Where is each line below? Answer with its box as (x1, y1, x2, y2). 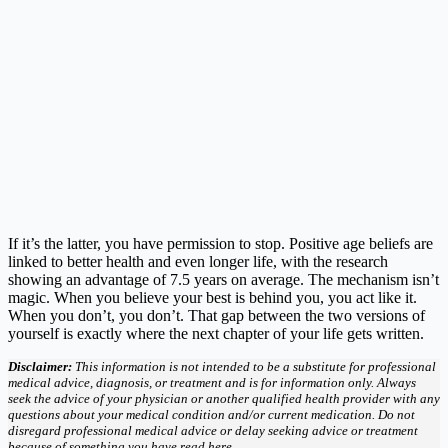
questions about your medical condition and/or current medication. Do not (8, 406, 415, 422)
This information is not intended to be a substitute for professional (72, 358, 436, 374)
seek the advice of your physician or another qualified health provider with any (8, 390, 440, 406)
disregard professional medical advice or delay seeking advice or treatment (8, 422, 418, 438)
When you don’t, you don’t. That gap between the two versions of (8, 306, 425, 324)
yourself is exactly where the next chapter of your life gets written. (8, 324, 424, 342)
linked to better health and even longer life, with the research (8, 252, 388, 270)
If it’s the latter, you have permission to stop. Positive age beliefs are (8, 234, 433, 252)
